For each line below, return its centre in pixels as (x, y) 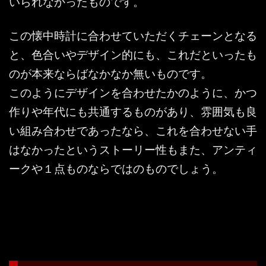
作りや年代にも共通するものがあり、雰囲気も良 (133, 111)
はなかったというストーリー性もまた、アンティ (133, 149)
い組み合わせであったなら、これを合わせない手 (133, 130)
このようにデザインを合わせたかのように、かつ (133, 92)
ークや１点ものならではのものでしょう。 (116, 168)
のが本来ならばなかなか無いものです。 (110, 73)
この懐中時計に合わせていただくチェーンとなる (133, 35)
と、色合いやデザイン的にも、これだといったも (133, 54)
